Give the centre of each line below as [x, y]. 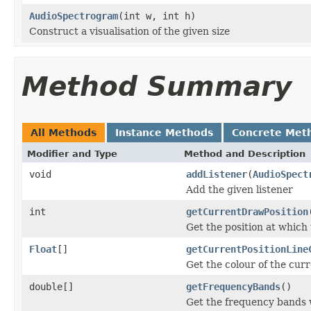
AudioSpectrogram [74, 16]
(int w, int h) [157, 16]
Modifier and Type [72, 153]
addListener [217, 174]
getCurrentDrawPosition [247, 211]
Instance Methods [164, 132]
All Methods [64, 132]
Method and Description [245, 153]
